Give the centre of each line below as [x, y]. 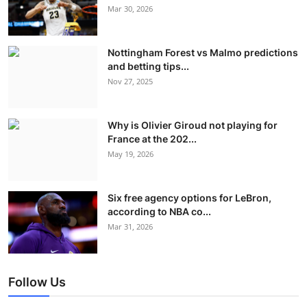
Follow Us [37, 282]
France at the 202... [152, 138]
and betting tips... [148, 66]
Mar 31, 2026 [130, 226]
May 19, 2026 [131, 153]
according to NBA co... [159, 211]
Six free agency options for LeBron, [189, 197]
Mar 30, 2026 [130, 8]
